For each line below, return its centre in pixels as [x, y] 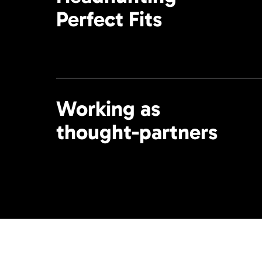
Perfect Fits [109, 19]
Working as [108, 109]
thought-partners [137, 132]
